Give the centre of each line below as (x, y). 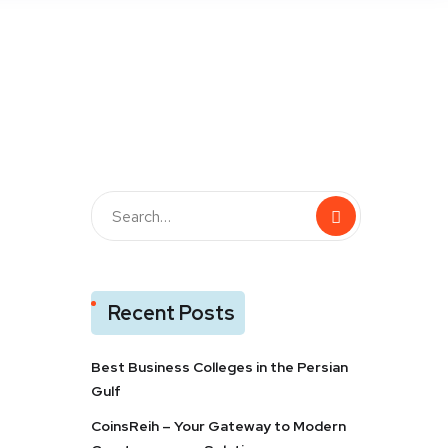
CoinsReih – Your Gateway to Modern (218, 426)
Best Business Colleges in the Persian (219, 367)
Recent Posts (171, 313)
